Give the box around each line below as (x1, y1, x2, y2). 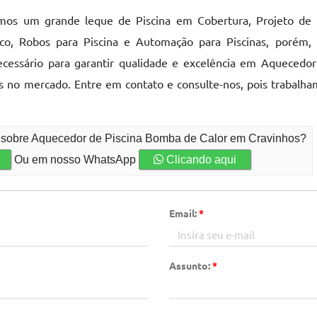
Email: (169, 207, 199, 219)
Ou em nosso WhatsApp (11, 154, 139, 166)
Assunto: (169, 259, 212, 272)
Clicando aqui (163, 154, 237, 166)
